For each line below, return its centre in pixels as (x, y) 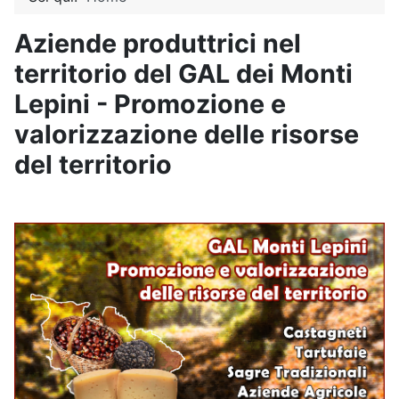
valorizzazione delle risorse (187, 134)
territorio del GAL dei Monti (183, 73)
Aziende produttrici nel (158, 43)
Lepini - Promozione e (150, 104)
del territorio (93, 164)
